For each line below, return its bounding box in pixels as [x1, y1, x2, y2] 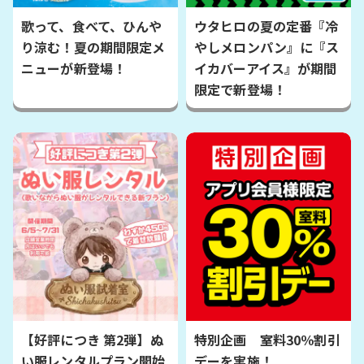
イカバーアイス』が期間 [194, 58, 337, 79]
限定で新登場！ [194, 80, 286, 100]
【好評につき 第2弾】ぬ [21, 330, 163, 350]
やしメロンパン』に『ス [194, 37, 340, 58]
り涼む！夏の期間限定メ [21, 37, 166, 58]
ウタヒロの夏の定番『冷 [194, 16, 339, 37]
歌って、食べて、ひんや [21, 16, 162, 37]
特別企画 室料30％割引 [194, 330, 340, 350]
